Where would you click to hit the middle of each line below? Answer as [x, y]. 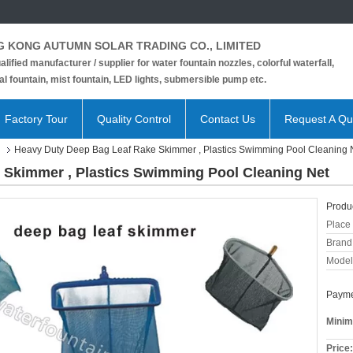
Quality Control [134, 119]
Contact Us [228, 119]
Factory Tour [36, 119]
